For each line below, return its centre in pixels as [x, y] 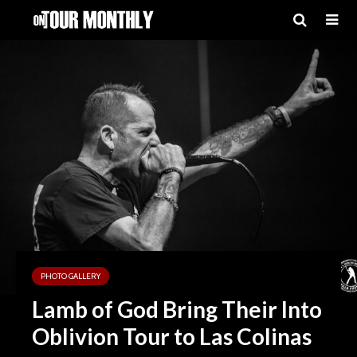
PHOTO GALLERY [71, 276]
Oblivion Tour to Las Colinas [172, 336]
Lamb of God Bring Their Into [177, 309]
